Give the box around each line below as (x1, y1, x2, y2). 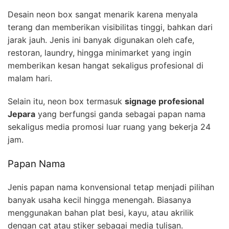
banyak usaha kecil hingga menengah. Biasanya (8, 194, 191, 205)
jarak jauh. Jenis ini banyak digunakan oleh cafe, (8, 35, 194, 45)
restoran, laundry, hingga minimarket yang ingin (8, 48, 191, 58)
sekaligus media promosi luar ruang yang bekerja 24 (8, 122, 211, 132)
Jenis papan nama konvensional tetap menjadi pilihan (8, 181, 214, 192)
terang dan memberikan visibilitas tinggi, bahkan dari (8, 22, 213, 33)
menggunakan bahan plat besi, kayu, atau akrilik (8, 207, 194, 218)
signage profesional (125, 96, 204, 107)
